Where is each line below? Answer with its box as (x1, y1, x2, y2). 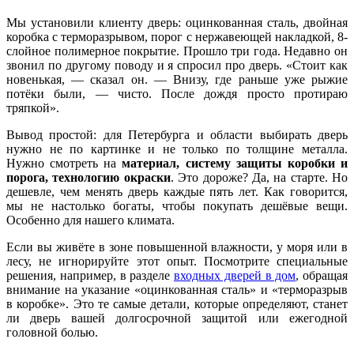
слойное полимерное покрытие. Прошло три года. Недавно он (6, 43, 348, 58)
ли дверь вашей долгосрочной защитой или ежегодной (6, 311, 348, 325)
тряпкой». (6, 100, 59, 115)
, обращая (296, 268, 348, 282)
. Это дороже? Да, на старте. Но (170, 170, 348, 184)
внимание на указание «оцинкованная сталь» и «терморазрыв (6, 282, 348, 296)
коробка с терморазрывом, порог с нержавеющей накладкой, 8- (6, 29, 348, 43)
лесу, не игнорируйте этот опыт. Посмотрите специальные (6, 254, 348, 268)
